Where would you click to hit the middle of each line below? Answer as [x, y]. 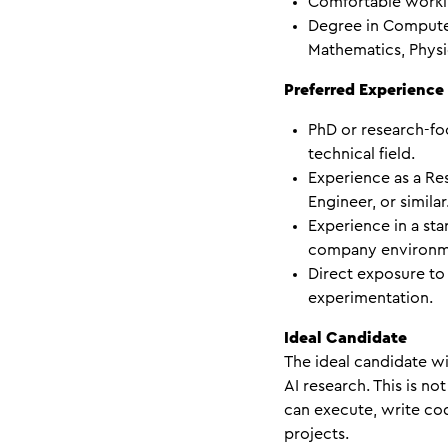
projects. [316, 434]
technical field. [361, 154]
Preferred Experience [364, 90]
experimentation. [370, 298]
